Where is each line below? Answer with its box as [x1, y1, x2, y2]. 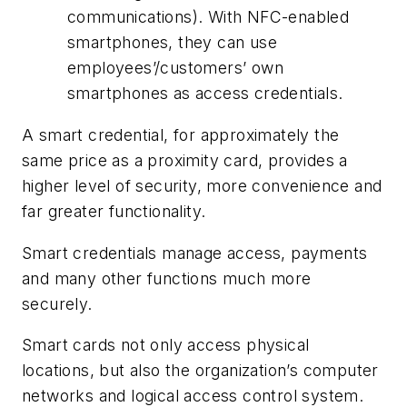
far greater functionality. [22, 201, 206, 221]
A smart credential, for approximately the [22, 124, 340, 144]
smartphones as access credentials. [67, 84, 343, 104]
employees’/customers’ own [67, 58, 283, 78]
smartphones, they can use [67, 33, 277, 53]
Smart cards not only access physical [22, 335, 310, 355]
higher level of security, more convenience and [22, 175, 382, 195]
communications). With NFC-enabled [67, 7, 350, 27]
